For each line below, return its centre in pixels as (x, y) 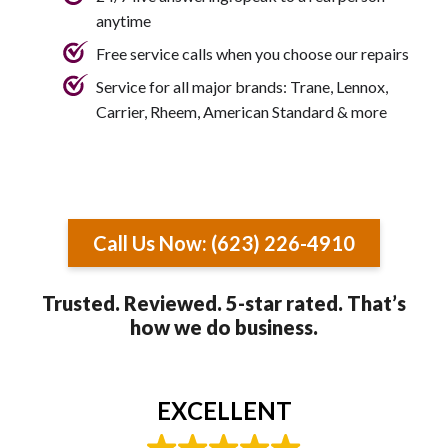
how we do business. (224, 327)
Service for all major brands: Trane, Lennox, (242, 87)
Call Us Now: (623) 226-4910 (224, 243)
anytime (123, 21)
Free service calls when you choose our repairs (252, 54)
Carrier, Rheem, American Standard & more (241, 112)
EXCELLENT (224, 411)
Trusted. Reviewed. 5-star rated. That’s (224, 303)
